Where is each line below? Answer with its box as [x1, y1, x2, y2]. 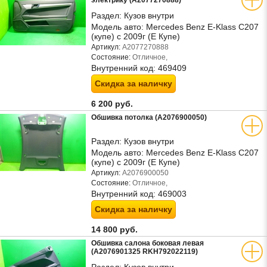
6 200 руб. [91, 99, 135, 108]
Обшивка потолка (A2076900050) [91, 113, 207, 122]
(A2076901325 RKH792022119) [91, 247, 198, 256]
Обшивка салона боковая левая [91, 239, 204, 247]
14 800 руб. [91, 225, 140, 234]
